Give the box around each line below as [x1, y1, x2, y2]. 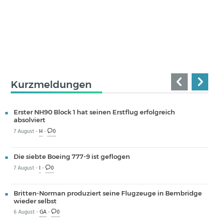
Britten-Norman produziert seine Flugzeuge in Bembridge [13, 189, 202, 197]
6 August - [13, 208, 40, 217]
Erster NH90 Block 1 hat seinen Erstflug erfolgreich [13, 108, 175, 116]
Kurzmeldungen [11, 78, 92, 90]
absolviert [13, 116, 45, 124]
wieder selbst [13, 197, 57, 205]
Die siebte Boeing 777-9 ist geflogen [13, 153, 130, 161]
